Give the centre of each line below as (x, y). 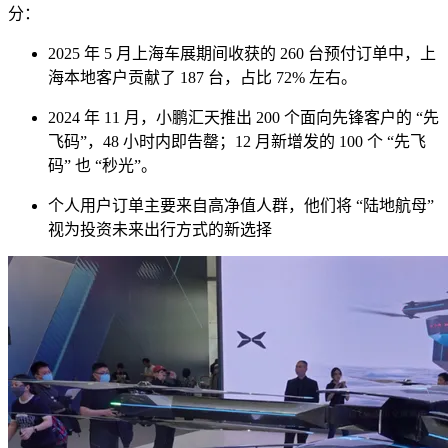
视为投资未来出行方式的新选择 (160, 230)
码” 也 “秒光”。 (102, 166)
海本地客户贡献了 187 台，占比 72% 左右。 (202, 78)
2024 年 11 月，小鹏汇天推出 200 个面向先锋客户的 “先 (243, 118)
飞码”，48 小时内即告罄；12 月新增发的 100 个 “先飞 (237, 142)
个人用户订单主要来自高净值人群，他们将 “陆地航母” (241, 206)
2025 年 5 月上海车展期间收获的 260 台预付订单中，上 (242, 54)
